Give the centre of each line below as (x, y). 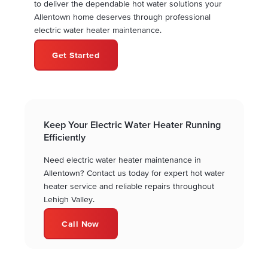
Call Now (80, 224)
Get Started (76, 55)
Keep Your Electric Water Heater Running (132, 124)
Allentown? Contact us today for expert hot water (134, 173)
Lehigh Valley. (69, 199)
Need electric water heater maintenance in (122, 159)
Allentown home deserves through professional (122, 17)
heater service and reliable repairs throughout (129, 186)
